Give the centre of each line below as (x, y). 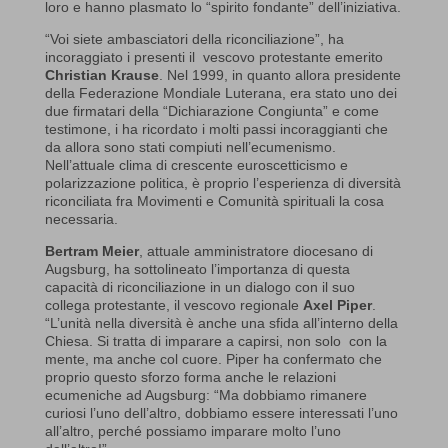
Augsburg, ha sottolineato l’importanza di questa (197, 268)
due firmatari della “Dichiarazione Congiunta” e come (211, 110)
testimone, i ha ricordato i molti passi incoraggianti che (216, 128)
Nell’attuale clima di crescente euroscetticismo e (196, 164)
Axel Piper (337, 304)
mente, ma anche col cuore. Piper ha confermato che (213, 358)
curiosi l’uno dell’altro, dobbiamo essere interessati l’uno (221, 412)
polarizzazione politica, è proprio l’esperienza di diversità (222, 182)
